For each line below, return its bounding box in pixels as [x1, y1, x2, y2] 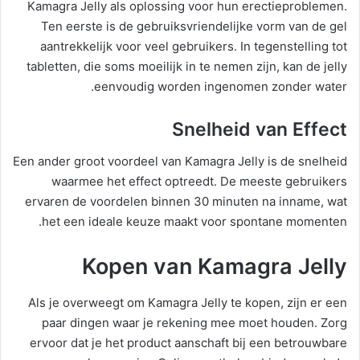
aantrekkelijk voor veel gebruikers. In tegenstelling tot [40, 38, 347, 54]
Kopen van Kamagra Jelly [82, 253, 347, 280]
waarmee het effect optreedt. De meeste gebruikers [51, 174, 347, 190]
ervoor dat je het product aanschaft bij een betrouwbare [30, 334, 347, 350]
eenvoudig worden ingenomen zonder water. [94, 78, 347, 94]
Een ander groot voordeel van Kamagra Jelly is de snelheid [13, 153, 347, 170]
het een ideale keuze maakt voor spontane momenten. [42, 214, 347, 230]
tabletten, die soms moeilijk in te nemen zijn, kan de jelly [27, 58, 347, 74]
